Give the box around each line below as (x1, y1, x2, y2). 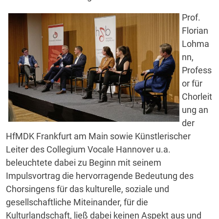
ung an (182, 105, 208, 115)
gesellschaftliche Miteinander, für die (6, 197, 148, 207)
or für (182, 78, 202, 88)
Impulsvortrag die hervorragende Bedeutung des (6, 171, 194, 181)
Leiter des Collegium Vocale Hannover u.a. (6, 144, 171, 154)
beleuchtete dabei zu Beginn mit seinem (6, 157, 161, 168)
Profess (182, 65, 212, 75)
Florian (182, 25, 208, 36)
